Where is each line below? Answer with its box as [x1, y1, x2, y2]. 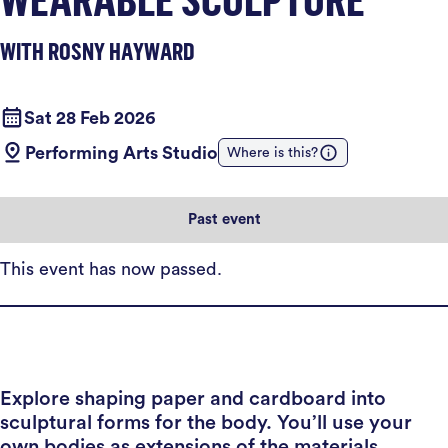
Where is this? [227, 145, 318, 160]
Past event [187, 212, 261, 227]
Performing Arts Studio [25, 143, 218, 162]
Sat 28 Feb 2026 [24, 108, 155, 127]
